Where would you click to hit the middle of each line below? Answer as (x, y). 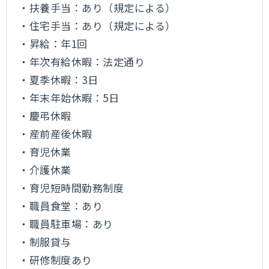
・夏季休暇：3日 (59, 80)
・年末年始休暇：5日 (69, 98)
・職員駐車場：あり (66, 224)
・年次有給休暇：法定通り (82, 62)
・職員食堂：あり (61, 206)
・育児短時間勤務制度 (71, 188)
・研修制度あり (56, 260)
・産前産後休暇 (56, 134)
